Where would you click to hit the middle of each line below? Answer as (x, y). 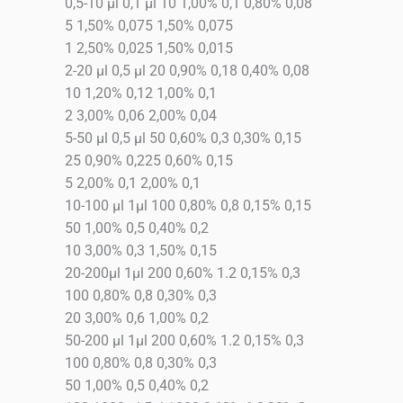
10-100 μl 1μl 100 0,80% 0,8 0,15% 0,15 (188, 206)
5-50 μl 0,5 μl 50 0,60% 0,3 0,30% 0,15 (183, 139)
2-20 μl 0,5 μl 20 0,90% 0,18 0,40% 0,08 (187, 71)
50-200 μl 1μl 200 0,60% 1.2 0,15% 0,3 (184, 341)
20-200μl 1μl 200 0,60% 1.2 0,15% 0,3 (183, 273)
